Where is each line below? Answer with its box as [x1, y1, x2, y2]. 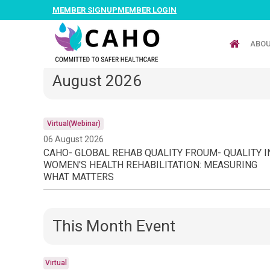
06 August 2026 [43, 134, 104, 144]
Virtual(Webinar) [46, 119, 101, 128]
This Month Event [52, 217, 175, 235]
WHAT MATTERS [43, 171, 114, 183]
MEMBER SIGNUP [52, 5, 118, 14]
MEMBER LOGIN [118, 5, 177, 14]
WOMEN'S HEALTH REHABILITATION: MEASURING [43, 159, 257, 171]
